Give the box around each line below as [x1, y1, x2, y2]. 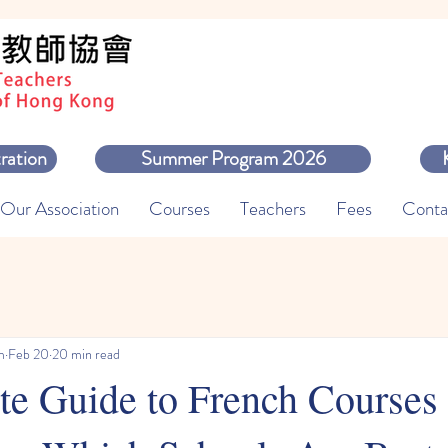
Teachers [239, 195, 306, 222]
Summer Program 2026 [140, 144, 326, 173]
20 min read [52, 343, 120, 364]
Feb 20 [8, 343, 49, 364]
